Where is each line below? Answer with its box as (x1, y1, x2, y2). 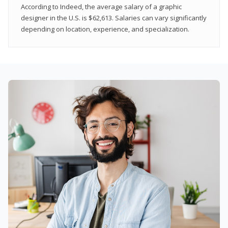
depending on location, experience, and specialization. (21, 24, 189, 34)
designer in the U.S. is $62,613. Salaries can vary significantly (21, 13, 207, 22)
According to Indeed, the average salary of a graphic (21, 2, 182, 11)
